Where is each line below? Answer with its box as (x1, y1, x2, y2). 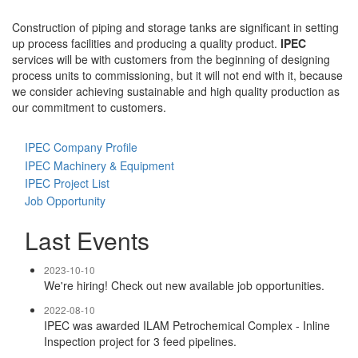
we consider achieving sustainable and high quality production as (12, 83, 340, 100)
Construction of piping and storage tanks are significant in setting (12, 19, 339, 36)
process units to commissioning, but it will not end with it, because (12, 67, 343, 84)
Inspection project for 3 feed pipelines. (44, 332, 237, 349)
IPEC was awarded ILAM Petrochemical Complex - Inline (44, 316, 330, 333)
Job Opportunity (12, 193, 105, 209)
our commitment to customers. (12, 99, 166, 116)
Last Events (12, 222, 149, 257)
